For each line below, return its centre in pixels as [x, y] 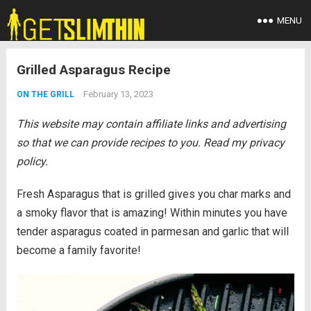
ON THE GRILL [45, 94]
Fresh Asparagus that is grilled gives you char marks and [153, 194]
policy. [32, 161]
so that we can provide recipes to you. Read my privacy [150, 143]
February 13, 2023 [118, 94]
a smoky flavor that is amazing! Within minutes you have [152, 213]
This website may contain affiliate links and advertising [151, 124]
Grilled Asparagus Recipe [93, 70]
